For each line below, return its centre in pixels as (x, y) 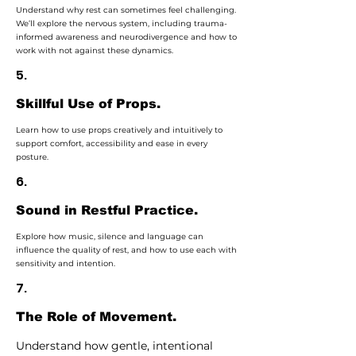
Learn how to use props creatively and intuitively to (119, 130)
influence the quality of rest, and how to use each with (126, 250)
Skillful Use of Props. (88, 104)
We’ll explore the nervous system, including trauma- (122, 23)
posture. (32, 157)
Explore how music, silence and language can (110, 236)
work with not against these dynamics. (95, 50)
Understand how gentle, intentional (114, 346)
